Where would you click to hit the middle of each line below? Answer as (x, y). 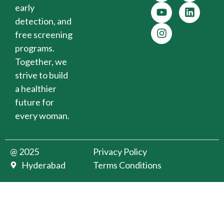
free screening (44, 34)
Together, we (41, 61)
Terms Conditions (127, 165)
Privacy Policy (120, 151)
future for (34, 102)
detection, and (43, 21)
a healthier (36, 88)
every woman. (42, 115)
